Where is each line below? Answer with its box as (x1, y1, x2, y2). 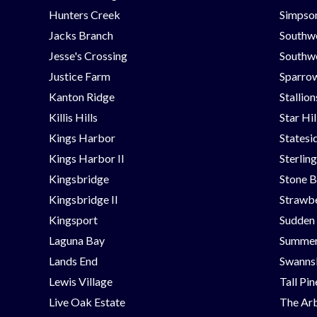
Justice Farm (49, 69, 111, 83)
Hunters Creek (49, 7, 121, 21)
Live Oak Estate (49, 294, 126, 309)
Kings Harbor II (49, 151, 125, 165)
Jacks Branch (49, 28, 114, 42)
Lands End (49, 253, 98, 267)
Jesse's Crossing (49, 48, 128, 62)
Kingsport (49, 212, 98, 226)
